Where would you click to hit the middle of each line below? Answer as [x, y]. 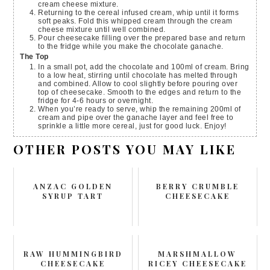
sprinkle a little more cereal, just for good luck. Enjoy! [132, 126]
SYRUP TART [73, 196]
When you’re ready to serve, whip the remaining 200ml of [42, 109]
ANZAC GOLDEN [73, 187]
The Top [34, 57]
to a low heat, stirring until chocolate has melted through [138, 76]
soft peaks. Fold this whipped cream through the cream [135, 21]
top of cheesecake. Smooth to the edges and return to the [140, 93]
